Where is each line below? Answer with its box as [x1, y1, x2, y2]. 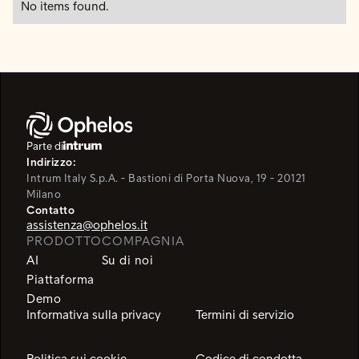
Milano [26, 187, 61, 201]
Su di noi [101, 252, 154, 268]
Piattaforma [26, 271, 95, 287]
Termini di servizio [195, 306, 294, 322]
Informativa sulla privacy [26, 306, 161, 322]
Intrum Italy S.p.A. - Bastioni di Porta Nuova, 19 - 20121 [26, 171, 306, 185]
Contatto [26, 203, 75, 217]
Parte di [26, 139, 63, 153]
